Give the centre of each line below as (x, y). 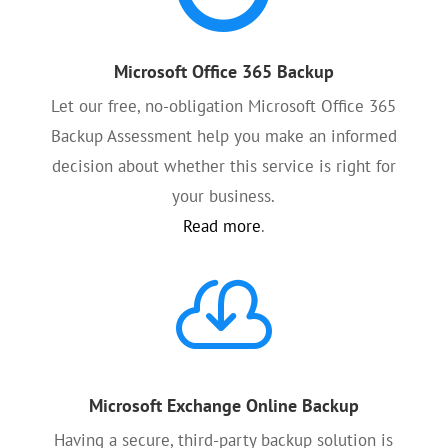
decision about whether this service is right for (223, 166)
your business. (224, 196)
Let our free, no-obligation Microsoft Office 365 (224, 106)
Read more (221, 226)
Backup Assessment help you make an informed (223, 136)
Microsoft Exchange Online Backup (223, 405)
